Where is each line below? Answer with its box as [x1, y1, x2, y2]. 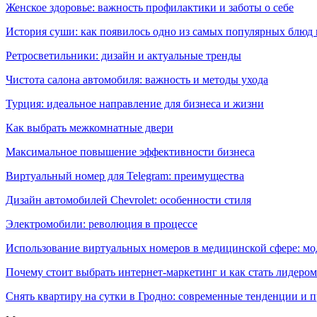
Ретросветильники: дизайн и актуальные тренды [6, 49, 241, 62]
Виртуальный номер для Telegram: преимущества [6, 169, 244, 182]
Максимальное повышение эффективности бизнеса [6, 145, 255, 158]
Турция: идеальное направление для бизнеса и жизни [6, 97, 264, 110]
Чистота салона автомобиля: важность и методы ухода [6, 73, 268, 86]
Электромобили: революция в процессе [6, 217, 197, 230]
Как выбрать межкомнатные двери [6, 121, 173, 134]
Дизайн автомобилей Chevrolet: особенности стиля [6, 193, 251, 206]
